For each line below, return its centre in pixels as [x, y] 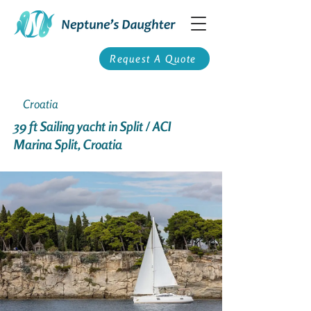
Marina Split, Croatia [68, 144]
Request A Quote [153, 59]
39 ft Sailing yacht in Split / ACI [93, 126]
